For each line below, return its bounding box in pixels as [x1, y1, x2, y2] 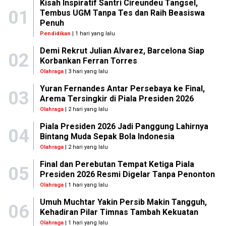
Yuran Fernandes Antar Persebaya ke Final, [39, 84, 205, 94]
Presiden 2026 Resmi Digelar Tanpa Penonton [39, 169, 215, 180]
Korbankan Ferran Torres [39, 56, 137, 66]
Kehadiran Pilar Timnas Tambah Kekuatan [39, 207, 198, 217]
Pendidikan [39, 30, 71, 37]
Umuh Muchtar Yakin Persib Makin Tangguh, [39, 197, 207, 207]
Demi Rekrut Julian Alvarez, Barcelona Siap [39, 46, 204, 56]
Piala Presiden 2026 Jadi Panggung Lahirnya [39, 122, 208, 132]
